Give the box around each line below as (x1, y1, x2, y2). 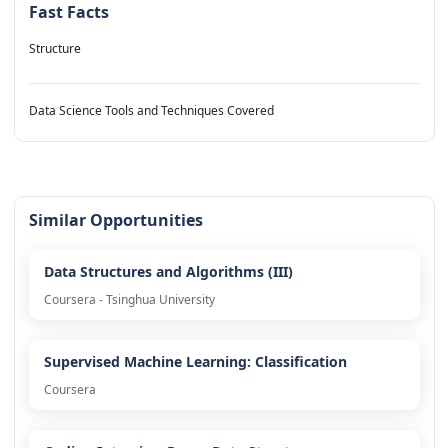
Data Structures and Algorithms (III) (43, 262, 293, 282)
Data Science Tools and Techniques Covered (28, 102, 274, 120)
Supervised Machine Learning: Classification (43, 352, 347, 372)
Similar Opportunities (28, 209, 203, 232)
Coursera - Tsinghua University (43, 291, 215, 309)
